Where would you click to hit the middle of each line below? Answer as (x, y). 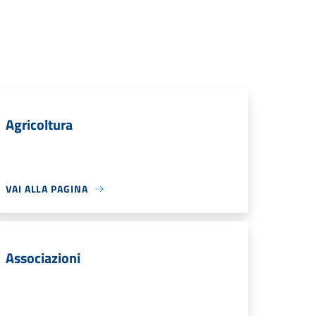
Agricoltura (39, 124)
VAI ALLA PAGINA (47, 189)
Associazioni (43, 258)
